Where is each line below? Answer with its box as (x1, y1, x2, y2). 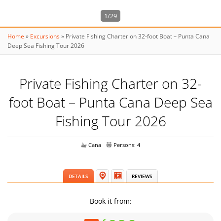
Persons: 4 (113, 141, 140, 148)
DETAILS (69, 173, 88, 180)
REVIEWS (132, 173, 152, 180)
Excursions (30, 32, 60, 40)
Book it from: (89, 196, 132, 206)
